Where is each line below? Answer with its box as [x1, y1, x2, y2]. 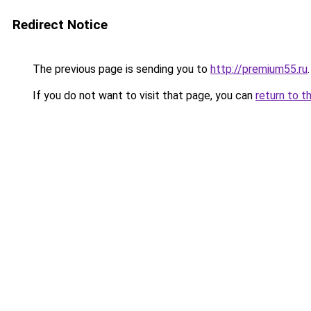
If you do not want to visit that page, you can [30, 89, 255, 102]
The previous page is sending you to [30, 62, 210, 76]
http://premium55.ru [210, 62, 308, 76]
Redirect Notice [12, 17, 108, 33]
